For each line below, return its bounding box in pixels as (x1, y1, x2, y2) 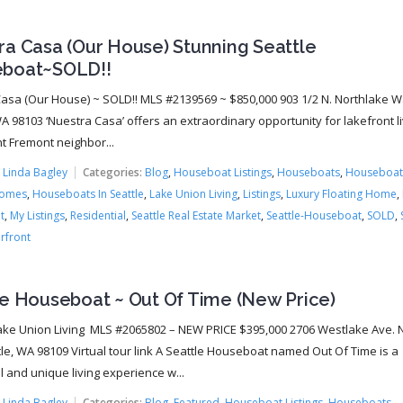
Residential (69, 208, 126, 223)
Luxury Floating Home (285, 186, 397, 201)
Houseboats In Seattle (31, 186, 144, 201)
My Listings (9, 208, 65, 223)
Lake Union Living (148, 186, 237, 201)
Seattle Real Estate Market (130, 208, 261, 223)
